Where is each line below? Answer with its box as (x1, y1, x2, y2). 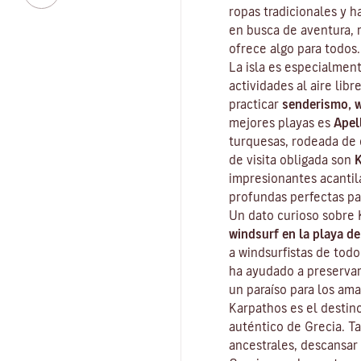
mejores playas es (229, 116, 334, 129)
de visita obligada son (229, 153, 355, 166)
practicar (229, 98, 282, 110)
